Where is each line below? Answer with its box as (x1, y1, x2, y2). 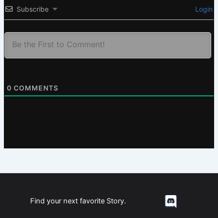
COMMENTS (11, 84, 58, 92)
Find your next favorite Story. (30, 197, 126, 206)
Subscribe (16, 5, 49, 14)
